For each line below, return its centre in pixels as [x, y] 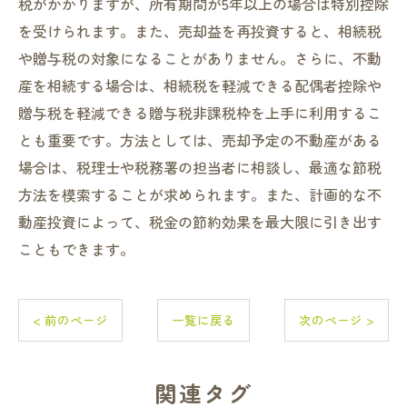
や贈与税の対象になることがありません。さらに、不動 [200, 58]
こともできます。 [76, 249]
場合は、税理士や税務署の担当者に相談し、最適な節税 [200, 167]
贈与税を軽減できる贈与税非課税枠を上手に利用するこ [200, 113]
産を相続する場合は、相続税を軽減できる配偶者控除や [200, 85]
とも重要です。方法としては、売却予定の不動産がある [200, 140]
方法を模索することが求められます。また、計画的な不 [200, 194]
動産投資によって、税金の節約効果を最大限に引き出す [200, 222]
